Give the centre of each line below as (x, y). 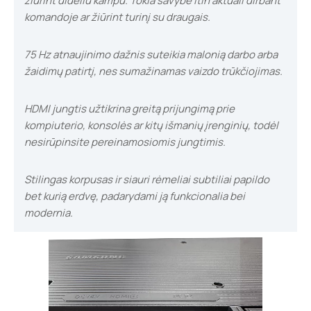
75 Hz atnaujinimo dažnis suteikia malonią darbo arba (151, 54)
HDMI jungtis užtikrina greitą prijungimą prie (129, 109)
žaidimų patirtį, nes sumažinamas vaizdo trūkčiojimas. (153, 71)
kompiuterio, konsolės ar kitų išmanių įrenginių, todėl (151, 125)
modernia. (49, 213)
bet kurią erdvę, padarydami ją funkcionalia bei (135, 196)
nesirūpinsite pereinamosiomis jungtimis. (125, 142)
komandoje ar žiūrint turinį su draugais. (117, 17)
